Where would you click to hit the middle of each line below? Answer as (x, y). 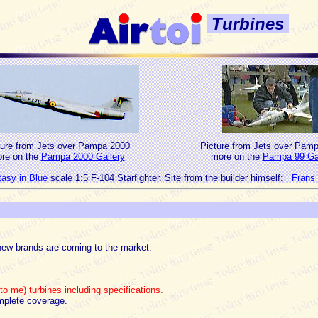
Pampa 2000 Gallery (83, 157)
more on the (236, 157)
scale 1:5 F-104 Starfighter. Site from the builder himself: (169, 178)
